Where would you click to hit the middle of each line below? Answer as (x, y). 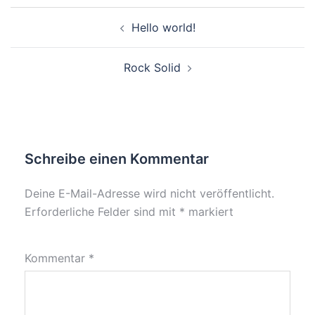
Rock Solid (152, 68)
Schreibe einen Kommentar (117, 159)
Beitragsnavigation (87, 16)
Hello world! (163, 28)
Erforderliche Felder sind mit (102, 212)
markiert (209, 212)
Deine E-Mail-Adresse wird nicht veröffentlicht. (149, 194)
